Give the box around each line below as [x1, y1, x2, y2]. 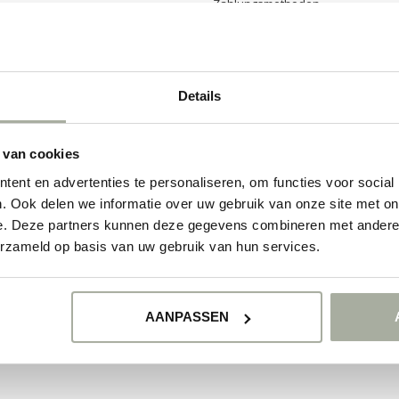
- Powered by [142, 240, 215, 256]
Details [177, 87, 222, 103]
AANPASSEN [144, 309, 229, 325]
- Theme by [270, 240, 332, 256]
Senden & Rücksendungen [213, 21, 357, 38]
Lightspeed [214, 240, 271, 256]
